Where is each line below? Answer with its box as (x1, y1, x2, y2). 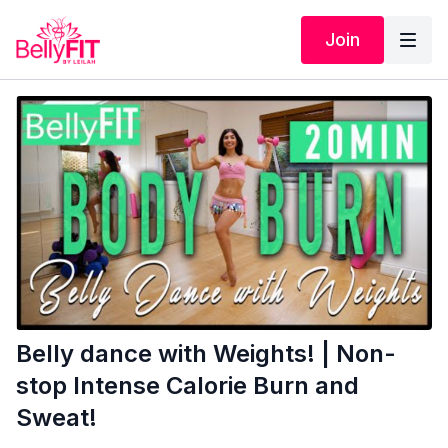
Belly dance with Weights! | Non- (16, 339, 396, 369)
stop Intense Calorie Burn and (16, 371, 359, 401)
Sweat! (16, 403, 97, 433)
